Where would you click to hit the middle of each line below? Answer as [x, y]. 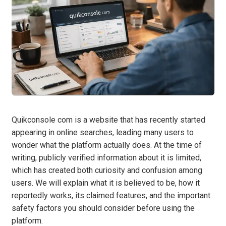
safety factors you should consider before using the [103, 208]
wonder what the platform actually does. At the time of [107, 145]
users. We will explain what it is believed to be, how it [106, 183]
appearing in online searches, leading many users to [103, 133]
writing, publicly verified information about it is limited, [106, 158]
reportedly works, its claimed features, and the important [111, 196]
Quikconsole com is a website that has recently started [108, 120]
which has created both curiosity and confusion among [107, 171]
